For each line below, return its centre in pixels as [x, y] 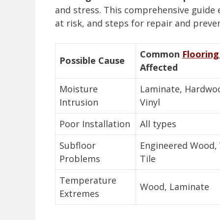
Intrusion [79, 102]
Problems [80, 159]
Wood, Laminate [175, 187]
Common [161, 54]
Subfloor [78, 146]
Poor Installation [95, 124]
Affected [159, 68]
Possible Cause [92, 61]
